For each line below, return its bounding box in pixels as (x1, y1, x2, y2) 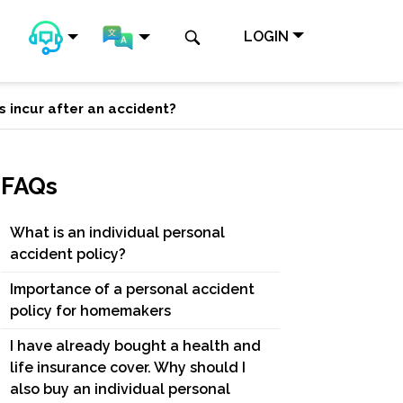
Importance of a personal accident (10, 281, 255, 298)
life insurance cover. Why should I (10, 359, 246, 376)
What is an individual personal (10, 224, 225, 241)
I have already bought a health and (10, 337, 261, 354)
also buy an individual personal (10, 381, 230, 398)
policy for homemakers (10, 302, 171, 319)
